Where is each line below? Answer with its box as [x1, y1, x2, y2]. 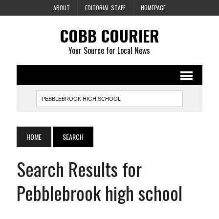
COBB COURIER [59, 24, 159, 47]
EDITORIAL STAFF [85, 3, 126, 12]
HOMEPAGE [140, 3, 166, 12]
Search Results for [16, 155, 142, 182]
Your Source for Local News [68, 44, 151, 56]
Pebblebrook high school [16, 179, 182, 206]
